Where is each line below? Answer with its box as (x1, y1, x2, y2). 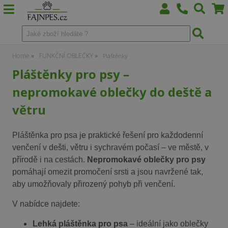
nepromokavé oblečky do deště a (12, 84, 212, 100)
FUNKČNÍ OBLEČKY (39, 51, 94, 60)
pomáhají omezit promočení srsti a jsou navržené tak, (12, 167, 204, 176)
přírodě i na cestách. (12, 155, 88, 164)
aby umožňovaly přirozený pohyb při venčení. (12, 179, 176, 188)
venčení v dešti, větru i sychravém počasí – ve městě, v (12, 142, 209, 152)
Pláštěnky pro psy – (12, 66, 130, 82)
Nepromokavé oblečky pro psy (87, 155, 206, 164)
